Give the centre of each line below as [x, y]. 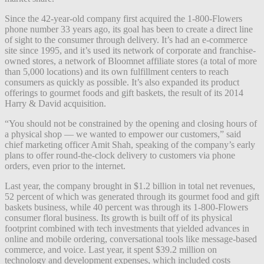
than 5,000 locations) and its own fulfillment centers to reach [117, 71]
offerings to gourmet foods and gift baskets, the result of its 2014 [124, 93]
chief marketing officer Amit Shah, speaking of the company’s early [130, 144]
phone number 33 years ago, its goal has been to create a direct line [129, 29]
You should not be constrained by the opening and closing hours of [133, 123]
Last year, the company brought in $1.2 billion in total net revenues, [130, 186]
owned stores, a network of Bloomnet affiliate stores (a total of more [131, 61]
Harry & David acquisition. [55, 103]
